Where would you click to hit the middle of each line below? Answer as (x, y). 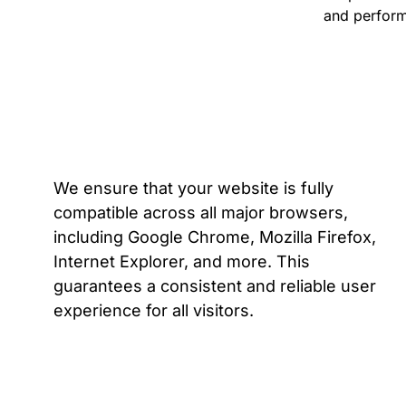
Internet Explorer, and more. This (181, 261)
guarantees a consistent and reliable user (214, 286)
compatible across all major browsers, (200, 213)
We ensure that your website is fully (193, 188)
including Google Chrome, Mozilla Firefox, (214, 237)
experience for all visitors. (153, 310)
